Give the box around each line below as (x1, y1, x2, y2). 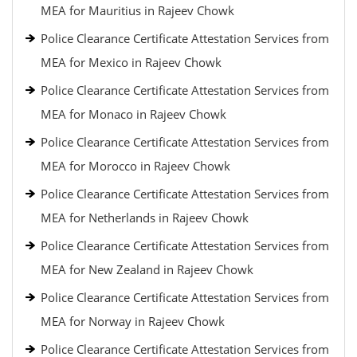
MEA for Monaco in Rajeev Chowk (41, 106, 226, 122)
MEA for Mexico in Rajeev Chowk (41, 54, 222, 70)
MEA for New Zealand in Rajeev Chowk (41, 261, 253, 277)
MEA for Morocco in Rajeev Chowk (41, 158, 230, 174)
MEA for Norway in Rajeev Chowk (41, 313, 225, 329)
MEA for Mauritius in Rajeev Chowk (41, 2, 234, 18)
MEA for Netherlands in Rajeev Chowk (41, 210, 249, 226)
